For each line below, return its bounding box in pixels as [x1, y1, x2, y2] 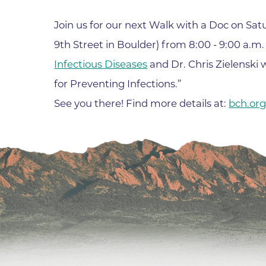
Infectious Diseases [54, 58, 148, 71]
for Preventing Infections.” [54, 78, 182, 90]
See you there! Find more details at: [54, 97, 229, 110]
